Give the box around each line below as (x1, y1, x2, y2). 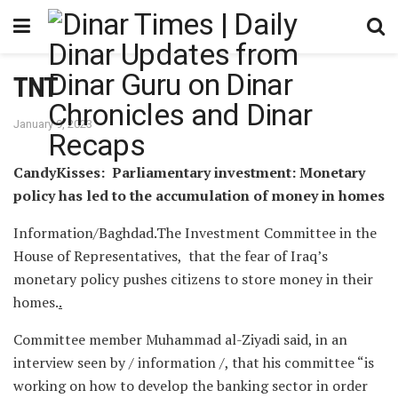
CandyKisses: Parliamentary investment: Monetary (13, 162, 365, 182)
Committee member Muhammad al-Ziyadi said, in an (13, 329, 347, 349)
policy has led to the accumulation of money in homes (13, 185, 385, 205)
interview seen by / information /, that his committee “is (13, 352, 374, 372)
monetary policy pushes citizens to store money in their (13, 268, 373, 289)
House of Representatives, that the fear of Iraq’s (13, 245, 328, 266)
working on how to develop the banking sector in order (13, 375, 368, 395)
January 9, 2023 (13, 116, 92, 131)
